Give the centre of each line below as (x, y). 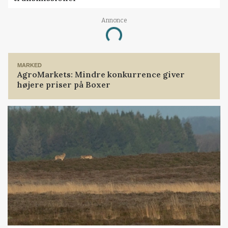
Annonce (114, 20)
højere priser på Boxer (64, 85)
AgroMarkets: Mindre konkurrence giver (101, 75)
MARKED (30, 65)
